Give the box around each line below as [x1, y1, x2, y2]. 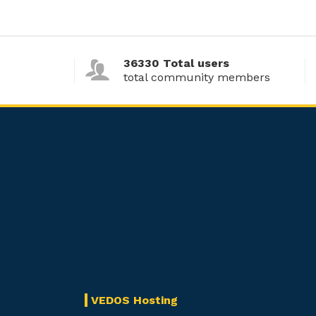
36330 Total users [123, 56, 229, 70]
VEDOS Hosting [90, 293, 178, 307]
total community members [123, 71, 270, 84]
